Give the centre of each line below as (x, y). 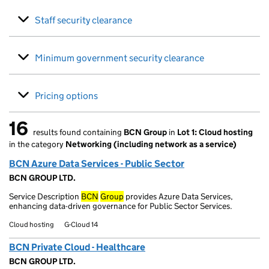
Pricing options (66, 96)
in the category (37, 144)
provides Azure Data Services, (178, 196)
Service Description (45, 196)
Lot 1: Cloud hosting (215, 132)
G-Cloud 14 (81, 224)
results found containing (77, 132)
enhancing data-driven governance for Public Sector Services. (121, 206)
